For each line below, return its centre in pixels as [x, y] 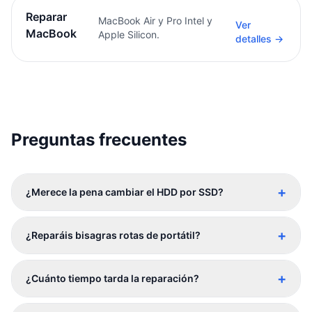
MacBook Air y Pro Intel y [156, 21]
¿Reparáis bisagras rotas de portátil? [113, 235]
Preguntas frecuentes [99, 140]
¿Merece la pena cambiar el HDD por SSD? [125, 192]
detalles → [260, 39]
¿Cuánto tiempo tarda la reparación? [112, 278]
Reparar [46, 17]
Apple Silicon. [129, 34]
